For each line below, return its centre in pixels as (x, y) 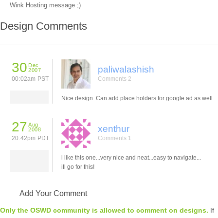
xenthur (114, 128)
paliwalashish (126, 69)
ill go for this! (78, 167)
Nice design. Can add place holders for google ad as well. (138, 98)
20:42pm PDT (31, 138)
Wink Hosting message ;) (45, 5)
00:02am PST (30, 79)
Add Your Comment (53, 193)
